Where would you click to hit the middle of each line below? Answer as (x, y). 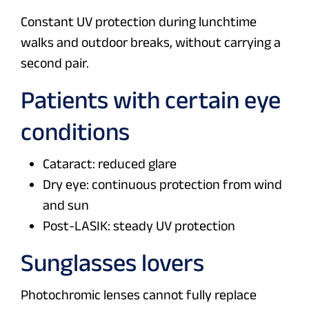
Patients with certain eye (151, 100)
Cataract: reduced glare (110, 164)
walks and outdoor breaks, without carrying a (151, 42)
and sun (66, 205)
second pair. (55, 63)
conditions (75, 132)
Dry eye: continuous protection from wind (162, 185)
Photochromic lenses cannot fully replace (139, 295)
